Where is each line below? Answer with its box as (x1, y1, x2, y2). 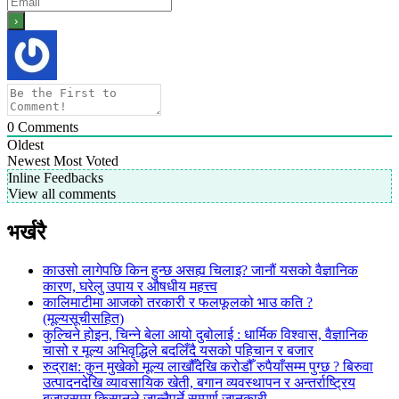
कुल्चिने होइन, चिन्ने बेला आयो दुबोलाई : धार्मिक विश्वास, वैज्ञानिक (43, 326, 368, 342)
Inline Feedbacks (8, 169, 103, 185)
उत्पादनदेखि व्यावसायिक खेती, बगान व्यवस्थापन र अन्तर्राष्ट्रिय (43, 374, 355, 390)
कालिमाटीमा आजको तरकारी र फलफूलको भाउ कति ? (43, 294, 313, 310)
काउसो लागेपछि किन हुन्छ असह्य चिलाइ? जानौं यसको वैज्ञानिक (43, 262, 358, 278)
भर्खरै (7, 220, 45, 244)
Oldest (7, 136, 44, 152)
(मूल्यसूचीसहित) (43, 310, 124, 326)
